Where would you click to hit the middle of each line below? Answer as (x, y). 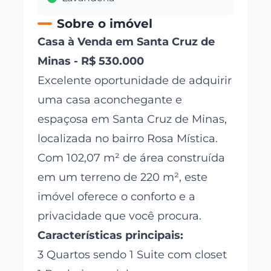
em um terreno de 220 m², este (123, 177)
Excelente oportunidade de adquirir (135, 80)
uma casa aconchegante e (110, 100)
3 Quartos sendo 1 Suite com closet (132, 254)
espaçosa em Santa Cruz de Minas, (132, 119)
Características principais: (111, 235)
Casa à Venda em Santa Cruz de (126, 41)
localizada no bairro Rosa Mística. (128, 138)
